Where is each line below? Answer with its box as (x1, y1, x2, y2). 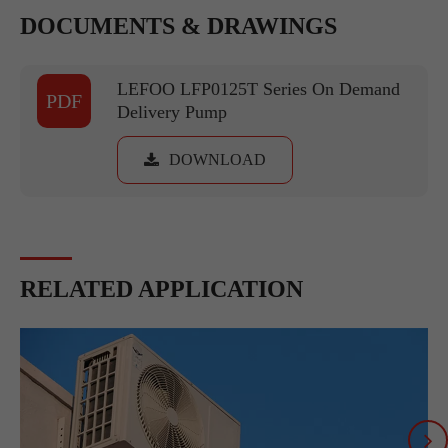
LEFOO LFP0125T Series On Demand (117, 79, 400, 100)
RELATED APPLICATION (20, 276, 303, 303)
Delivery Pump (117, 102, 227, 123)
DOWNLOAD (169, 151, 266, 169)
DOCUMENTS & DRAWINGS (20, 13, 337, 40)
